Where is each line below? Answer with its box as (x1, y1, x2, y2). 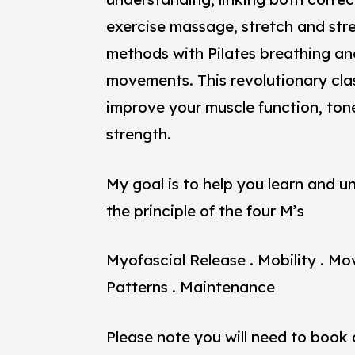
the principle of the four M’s (106, 200, 305, 220)
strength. (106, 124, 172, 144)
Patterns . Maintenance (106, 277, 276, 297)
